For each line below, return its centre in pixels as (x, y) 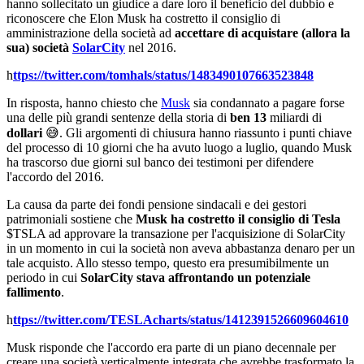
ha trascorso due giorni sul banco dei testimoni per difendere (160, 162)
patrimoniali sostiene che (71, 219)
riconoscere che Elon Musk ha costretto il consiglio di (143, 19)
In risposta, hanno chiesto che (84, 103)
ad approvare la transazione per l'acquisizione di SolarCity (195, 234)
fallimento (34, 292)
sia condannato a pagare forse (267, 103)
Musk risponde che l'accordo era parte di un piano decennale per (171, 348)
